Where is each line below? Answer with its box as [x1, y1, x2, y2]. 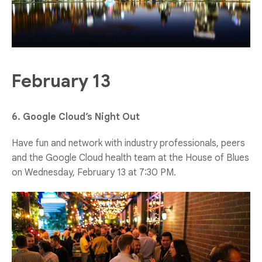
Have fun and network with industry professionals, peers [12, 137, 245, 150]
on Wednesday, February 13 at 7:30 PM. [12, 167, 178, 179]
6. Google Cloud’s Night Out [12, 111, 140, 123]
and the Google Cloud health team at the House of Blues [12, 152, 249, 164]
